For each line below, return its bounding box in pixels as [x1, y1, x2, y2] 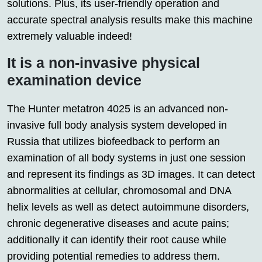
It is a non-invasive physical [7, 54, 200, 71]
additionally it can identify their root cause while [7, 234, 226, 246]
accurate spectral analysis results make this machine [7, 14, 253, 26]
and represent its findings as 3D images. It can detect [7, 168, 255, 181]
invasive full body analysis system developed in [7, 119, 227, 132]
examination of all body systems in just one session [7, 152, 246, 164]
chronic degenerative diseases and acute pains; [7, 218, 229, 230]
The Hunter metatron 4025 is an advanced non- [7, 103, 228, 115]
